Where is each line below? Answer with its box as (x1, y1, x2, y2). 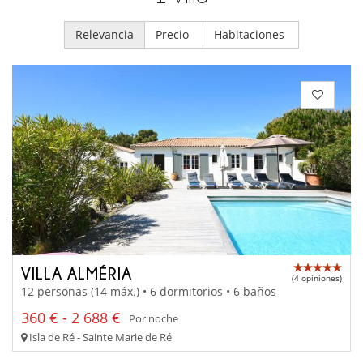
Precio (156, 26, 192, 42)
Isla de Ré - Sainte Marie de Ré (27, 330, 172, 345)
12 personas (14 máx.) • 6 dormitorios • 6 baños (21, 284, 276, 300)
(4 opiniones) (292, 271, 342, 284)
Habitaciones (214, 26, 288, 42)
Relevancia (75, 26, 134, 42)
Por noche (129, 310, 178, 326)
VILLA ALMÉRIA (21, 263, 132, 282)
